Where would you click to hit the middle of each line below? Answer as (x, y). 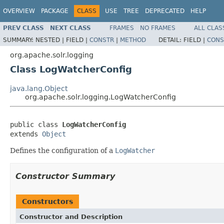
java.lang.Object (39, 88)
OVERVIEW (19, 11)
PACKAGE (55, 11)
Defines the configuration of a (62, 150)
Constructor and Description (71, 216)
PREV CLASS (23, 28)
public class (36, 124)
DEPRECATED (165, 11)
